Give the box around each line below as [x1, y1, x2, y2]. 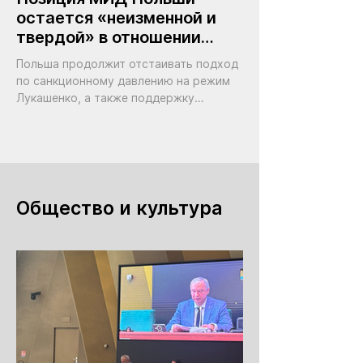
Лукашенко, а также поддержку [16, 91, 194, 105]
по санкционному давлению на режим [16, 74, 230, 88]
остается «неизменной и [16, 8, 216, 28]
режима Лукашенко [16, 47, 177, 66]
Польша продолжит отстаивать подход [16, 57, 238, 70]
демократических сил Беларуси [16, 108, 194, 122]
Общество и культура [16, 197, 222, 220]
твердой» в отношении [16, 28, 201, 47]
